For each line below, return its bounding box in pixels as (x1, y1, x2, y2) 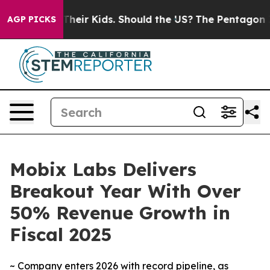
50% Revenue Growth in (10, 201, 230, 224)
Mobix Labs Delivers (10, 158, 196, 181)
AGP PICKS (7, 14, 56, 25)
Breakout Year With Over (10, 180, 241, 202)
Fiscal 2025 (10, 223, 111, 246)
